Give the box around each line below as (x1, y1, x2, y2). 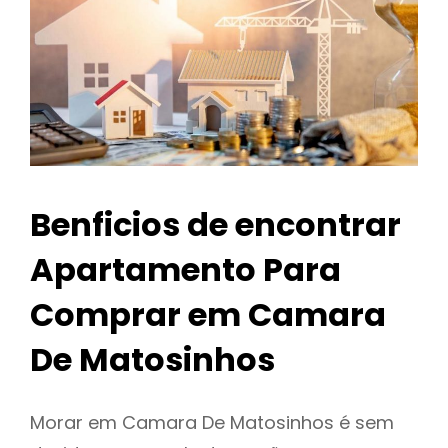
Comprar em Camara (30, 292, 386, 338)
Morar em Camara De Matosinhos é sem (30, 410, 394, 436)
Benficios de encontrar (30, 202, 401, 248)
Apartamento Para (30, 247, 341, 293)
